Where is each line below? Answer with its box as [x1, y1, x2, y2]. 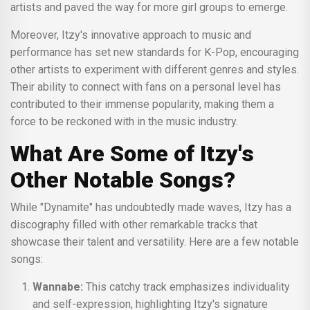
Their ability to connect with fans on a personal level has [10, 80, 281, 93]
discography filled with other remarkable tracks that [10, 217, 257, 231]
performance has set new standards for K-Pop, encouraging [10, 45, 299, 59]
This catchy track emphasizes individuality [83, 280, 290, 293]
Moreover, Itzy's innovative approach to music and [10, 28, 20, 42]
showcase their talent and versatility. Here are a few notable [10, 235, 299, 248]
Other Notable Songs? [10, 166, 235, 193]
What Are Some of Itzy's [10, 140, 254, 167]
